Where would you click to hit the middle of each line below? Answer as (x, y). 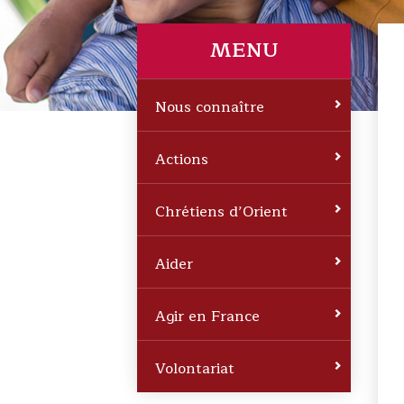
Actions (182, 160)
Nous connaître (210, 108)
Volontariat (195, 369)
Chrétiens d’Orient (221, 212)
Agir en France (207, 317)
